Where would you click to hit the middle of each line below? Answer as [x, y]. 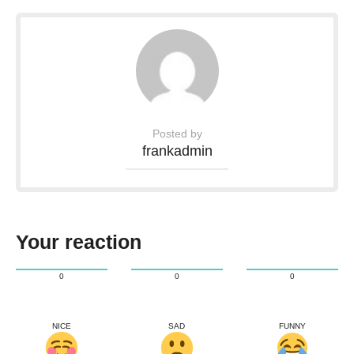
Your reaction [79, 241]
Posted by [177, 133]
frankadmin [177, 151]
